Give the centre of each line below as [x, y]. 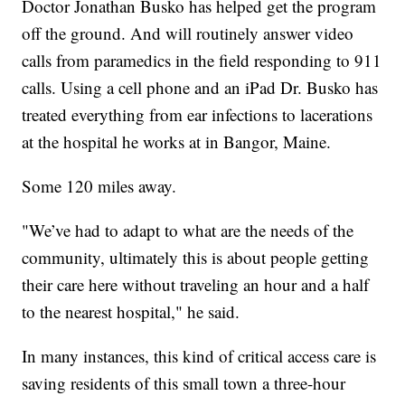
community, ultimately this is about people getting [196, 257]
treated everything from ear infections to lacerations [198, 114]
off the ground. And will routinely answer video [188, 33]
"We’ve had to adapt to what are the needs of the [188, 230]
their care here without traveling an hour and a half [196, 284]
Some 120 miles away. [99, 185]
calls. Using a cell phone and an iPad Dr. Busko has [200, 87]
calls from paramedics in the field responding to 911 [202, 60]
